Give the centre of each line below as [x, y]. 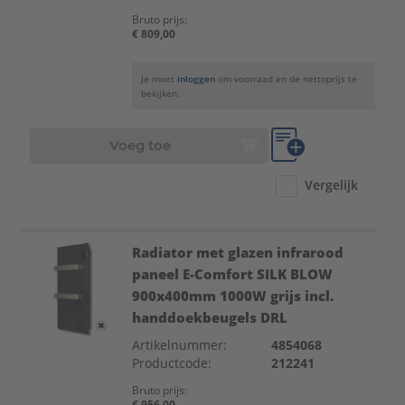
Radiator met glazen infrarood [237, 252]
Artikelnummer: [179, 344]
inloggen [196, 79]
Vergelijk [332, 185]
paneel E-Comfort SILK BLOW [232, 273]
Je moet [159, 79]
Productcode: [171, 363]
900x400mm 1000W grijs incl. [232, 295]
